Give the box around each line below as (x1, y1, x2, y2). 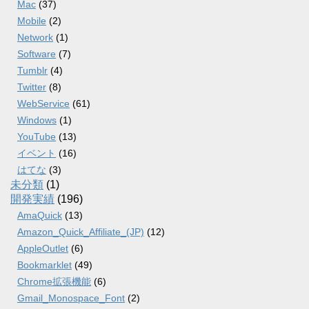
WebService (17, 98, 70, 109)
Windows (17, 114, 57, 126)
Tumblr (17, 65, 48, 76)
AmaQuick (17, 210, 62, 221)
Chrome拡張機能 (17, 276, 91, 287)
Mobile (17, 15, 46, 26)
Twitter (17, 81, 46, 92)
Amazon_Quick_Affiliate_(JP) (17, 226, 144, 237)
